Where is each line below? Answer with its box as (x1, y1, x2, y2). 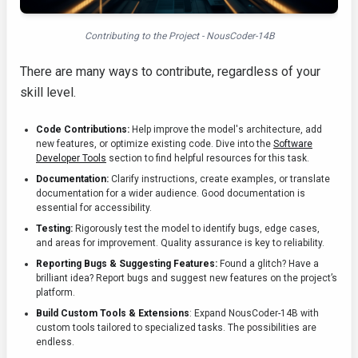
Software (273, 138, 312, 150)
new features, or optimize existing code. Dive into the (36, 138, 273, 150)
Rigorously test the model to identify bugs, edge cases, (73, 223, 320, 235)
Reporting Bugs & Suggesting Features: (36, 258, 217, 270)
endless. (36, 336, 74, 348)
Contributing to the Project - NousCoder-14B (84, 30, 274, 42)
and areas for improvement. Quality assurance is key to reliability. (36, 237, 324, 249)
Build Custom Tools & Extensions (36, 308, 189, 320)
